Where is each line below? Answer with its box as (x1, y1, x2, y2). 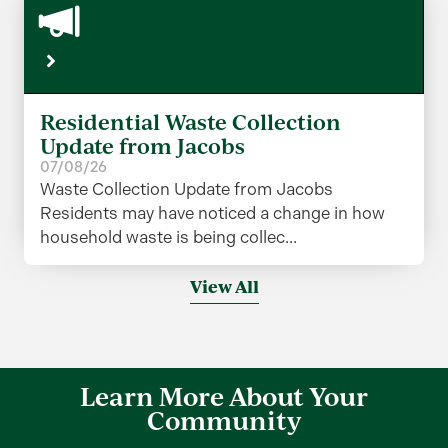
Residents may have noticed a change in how (40, 203, 385, 224)
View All (189, 275, 259, 299)
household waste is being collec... (40, 227, 297, 248)
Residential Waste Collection (40, 108, 341, 137)
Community (147, 403, 301, 438)
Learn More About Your (80, 379, 368, 414)
